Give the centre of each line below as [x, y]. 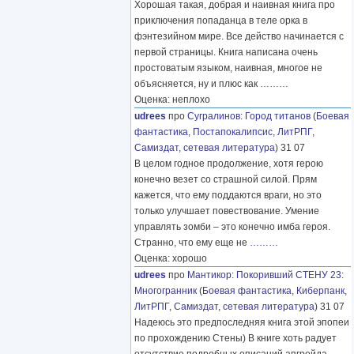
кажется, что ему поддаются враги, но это [228, 195]
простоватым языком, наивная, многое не [228, 68]
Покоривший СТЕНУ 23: [290, 275]
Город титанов [278, 116]
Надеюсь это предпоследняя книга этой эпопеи [242, 322]
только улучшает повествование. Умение [227, 211]
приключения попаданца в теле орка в [221, 21]
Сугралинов [214, 116]
